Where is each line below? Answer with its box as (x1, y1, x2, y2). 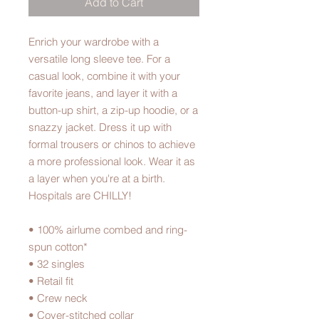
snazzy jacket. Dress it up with (28, 120, 172, 135)
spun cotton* (28, 240, 88, 254)
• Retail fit (28, 274, 73, 288)
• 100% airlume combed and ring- (28, 223, 187, 237)
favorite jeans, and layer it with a (28, 86, 177, 100)
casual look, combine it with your (28, 69, 180, 83)
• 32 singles (28, 257, 85, 271)
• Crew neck (28, 291, 88, 305)
